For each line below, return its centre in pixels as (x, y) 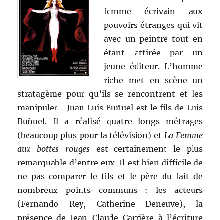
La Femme (183, 135)
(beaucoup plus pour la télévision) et (91, 135)
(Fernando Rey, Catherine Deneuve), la (110, 204)
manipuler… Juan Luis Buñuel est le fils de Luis (110, 108)
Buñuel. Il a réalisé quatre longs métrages (110, 122)
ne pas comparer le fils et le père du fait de (110, 177)
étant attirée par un (153, 53)
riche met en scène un (153, 80)
